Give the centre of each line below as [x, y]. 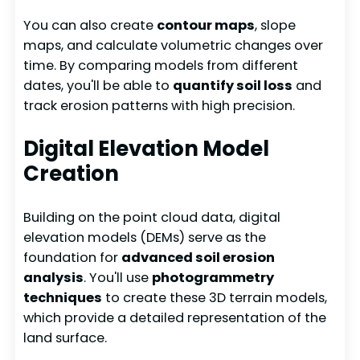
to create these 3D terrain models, [215, 297]
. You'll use [118, 277]
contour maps [206, 26]
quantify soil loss [233, 86]
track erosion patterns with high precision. [160, 106]
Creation [72, 173]
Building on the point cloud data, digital [152, 217]
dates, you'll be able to [98, 86]
